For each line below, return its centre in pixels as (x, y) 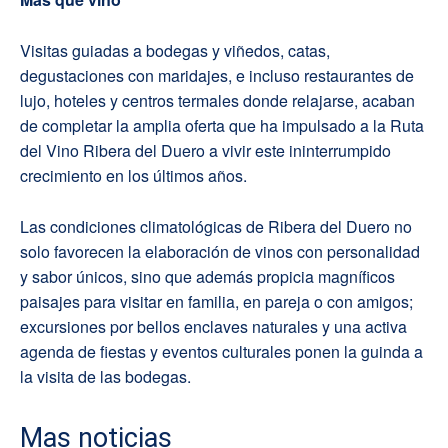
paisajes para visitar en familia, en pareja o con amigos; (216, 302)
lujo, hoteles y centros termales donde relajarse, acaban (217, 101)
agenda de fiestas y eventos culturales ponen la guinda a (221, 352)
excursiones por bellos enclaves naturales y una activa (213, 327)
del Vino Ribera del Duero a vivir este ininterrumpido (205, 151)
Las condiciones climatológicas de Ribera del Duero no (216, 227)
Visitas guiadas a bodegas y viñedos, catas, (175, 51)
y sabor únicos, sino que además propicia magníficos (207, 277)
